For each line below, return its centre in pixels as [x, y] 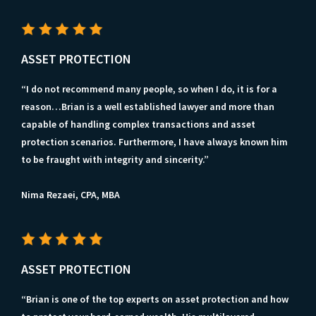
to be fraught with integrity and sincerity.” [115, 160]
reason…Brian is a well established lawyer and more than [148, 107]
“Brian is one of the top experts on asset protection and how [155, 299]
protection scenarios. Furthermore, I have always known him [154, 142]
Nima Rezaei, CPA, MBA [71, 195]
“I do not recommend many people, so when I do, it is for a [149, 89]
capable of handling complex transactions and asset [138, 124]
